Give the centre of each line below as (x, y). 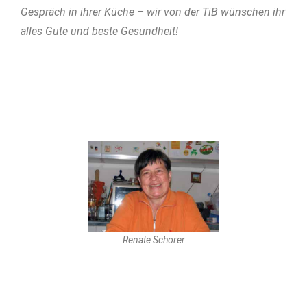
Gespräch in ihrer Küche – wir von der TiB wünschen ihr (153, 12)
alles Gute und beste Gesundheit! (99, 32)
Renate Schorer (153, 240)
